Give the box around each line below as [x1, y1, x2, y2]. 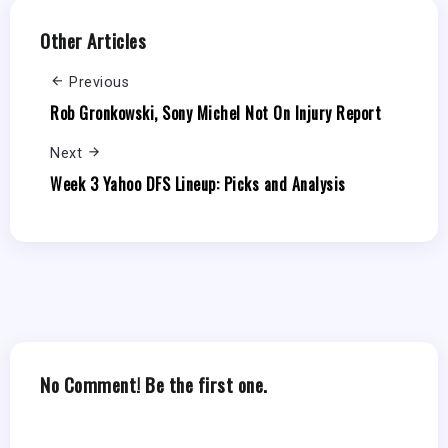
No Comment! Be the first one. [40, 369, 268, 399]
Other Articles [40, 26, 146, 56]
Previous [69, 74, 129, 92]
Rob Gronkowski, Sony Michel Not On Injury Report [50, 100, 381, 125]
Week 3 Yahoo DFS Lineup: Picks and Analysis [50, 171, 346, 196]
